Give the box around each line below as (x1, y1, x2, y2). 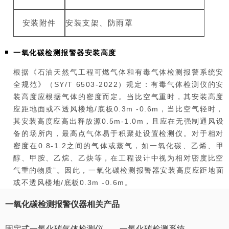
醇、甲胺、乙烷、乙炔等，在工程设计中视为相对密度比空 (13, 154, 224, 163)
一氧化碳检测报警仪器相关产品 (5, 200, 120, 209)
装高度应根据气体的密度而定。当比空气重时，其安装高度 (13, 93, 224, 101)
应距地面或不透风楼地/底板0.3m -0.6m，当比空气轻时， (13, 105, 224, 113)
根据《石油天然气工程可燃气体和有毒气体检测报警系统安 (13, 68, 224, 77)
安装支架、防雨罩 (65, 19, 133, 28)
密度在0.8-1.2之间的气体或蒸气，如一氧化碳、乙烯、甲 (13, 142, 224, 150)
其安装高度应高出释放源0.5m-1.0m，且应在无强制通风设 (13, 117, 224, 126)
